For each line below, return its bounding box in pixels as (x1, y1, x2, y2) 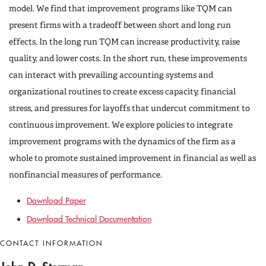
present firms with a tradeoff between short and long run (9, 20, 231, 30)
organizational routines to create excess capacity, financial (9, 87, 236, 96)
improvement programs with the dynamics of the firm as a (9, 137, 236, 146)
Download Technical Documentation (27, 214, 151, 224)
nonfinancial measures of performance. (9, 170, 162, 179)
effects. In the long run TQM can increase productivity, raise (9, 37, 240, 46)
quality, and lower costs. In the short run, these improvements (9, 53, 247, 63)
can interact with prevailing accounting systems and (9, 70, 213, 80)
